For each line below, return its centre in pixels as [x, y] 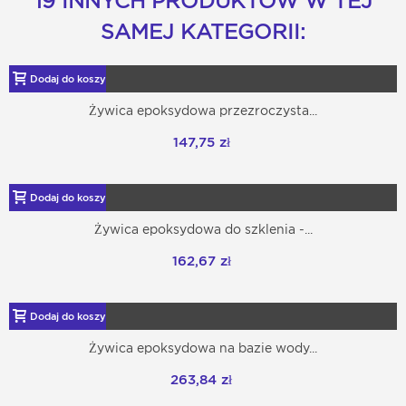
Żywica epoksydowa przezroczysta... [203, 111]
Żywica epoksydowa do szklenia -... [203, 230]
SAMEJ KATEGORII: [203, 32]
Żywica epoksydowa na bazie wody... [203, 348]
